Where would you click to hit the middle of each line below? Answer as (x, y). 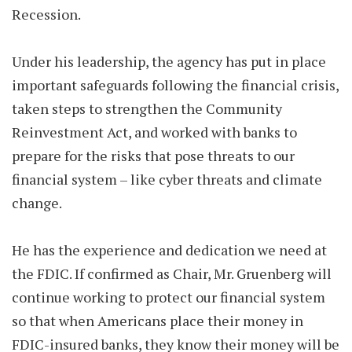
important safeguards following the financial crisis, (175, 85)
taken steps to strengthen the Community (147, 108)
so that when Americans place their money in (158, 321)
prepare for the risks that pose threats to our (153, 156)
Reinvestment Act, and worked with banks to (154, 132)
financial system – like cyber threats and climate (167, 179)
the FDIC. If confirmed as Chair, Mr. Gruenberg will (172, 273)
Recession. (46, 14)
